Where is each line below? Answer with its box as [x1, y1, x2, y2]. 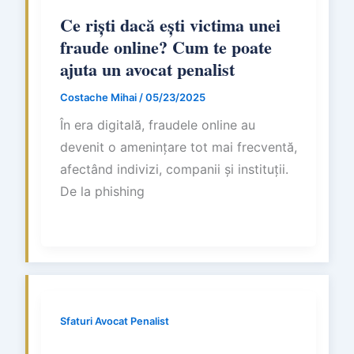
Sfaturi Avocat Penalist [60, 314, 169, 327]
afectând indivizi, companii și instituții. [60, 160, 288, 177]
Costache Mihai [60, 90, 139, 104]
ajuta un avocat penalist [60, 55, 235, 82]
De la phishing [60, 183, 145, 199]
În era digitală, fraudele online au [60, 116, 255, 133]
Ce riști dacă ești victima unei [60, 11, 281, 38]
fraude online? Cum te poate [60, 33, 272, 60]
